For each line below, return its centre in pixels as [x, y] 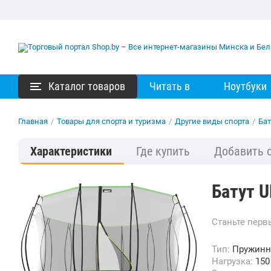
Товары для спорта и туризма [111, 121]
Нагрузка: [237, 261]
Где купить [163, 151]
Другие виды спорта [212, 121]
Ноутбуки [245, 86]
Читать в [170, 86]
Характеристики [71, 151]
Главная [33, 121]
